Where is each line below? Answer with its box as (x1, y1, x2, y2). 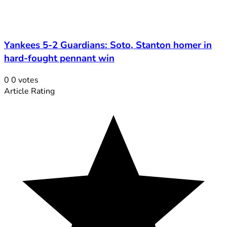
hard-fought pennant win (4, 52, 115, 65)
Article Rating (4, 86, 55, 97)
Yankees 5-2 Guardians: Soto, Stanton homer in (4, 39, 212, 52)
